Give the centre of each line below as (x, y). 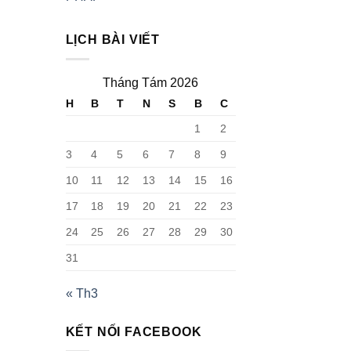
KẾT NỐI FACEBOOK (134, 332)
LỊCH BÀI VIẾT (112, 40)
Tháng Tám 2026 (150, 83)
